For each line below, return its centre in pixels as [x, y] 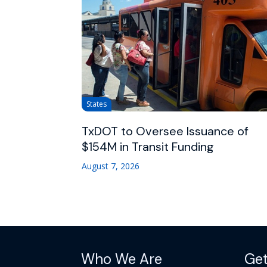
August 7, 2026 [111, 166]
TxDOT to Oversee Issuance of [165, 131]
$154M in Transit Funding [148, 147]
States [97, 104]
